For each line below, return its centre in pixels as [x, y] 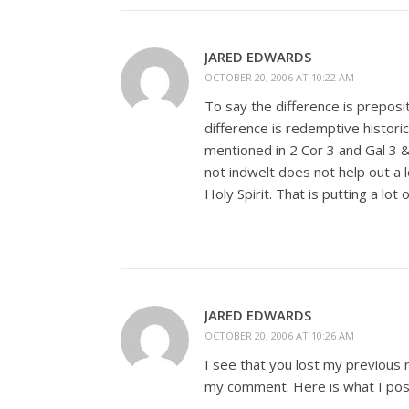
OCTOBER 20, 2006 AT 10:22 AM [279, 77]
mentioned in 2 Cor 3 [270, 150]
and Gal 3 [366, 150]
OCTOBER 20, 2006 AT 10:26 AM [279, 336]
